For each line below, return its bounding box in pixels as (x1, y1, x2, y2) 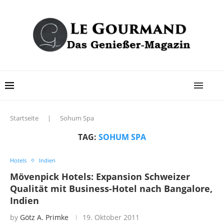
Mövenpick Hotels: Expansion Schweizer (10, 170, 190, 183)
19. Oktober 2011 (82, 212, 139, 222)
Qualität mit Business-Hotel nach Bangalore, (10, 182, 212, 195)
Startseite (10, 113, 38, 123)
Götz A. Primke (20, 212, 68, 222)
